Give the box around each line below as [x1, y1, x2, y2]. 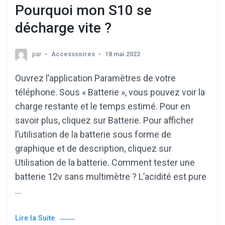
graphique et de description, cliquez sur [15, 143, 172, 154]
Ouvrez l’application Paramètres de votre [15, 72, 176, 83]
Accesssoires [51, 50, 95, 58]
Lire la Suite [15, 213, 55, 222]
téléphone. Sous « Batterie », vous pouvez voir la [15, 86, 205, 97]
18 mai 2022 [105, 50, 140, 58]
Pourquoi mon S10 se [15, 2, 152, 19]
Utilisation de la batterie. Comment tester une [15, 157, 195, 168]
